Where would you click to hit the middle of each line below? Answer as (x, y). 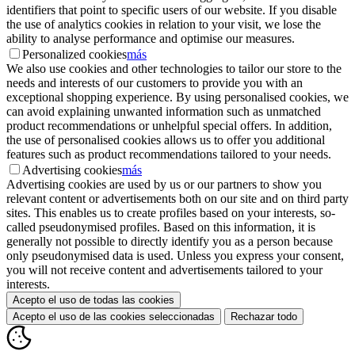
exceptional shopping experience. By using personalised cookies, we (177, 97)
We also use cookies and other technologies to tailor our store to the (174, 68)
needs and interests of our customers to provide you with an (155, 82)
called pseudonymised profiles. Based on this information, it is (161, 227)
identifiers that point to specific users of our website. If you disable (172, 10)
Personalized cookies (74, 54)
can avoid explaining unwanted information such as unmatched (164, 111)
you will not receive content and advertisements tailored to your (164, 269)
